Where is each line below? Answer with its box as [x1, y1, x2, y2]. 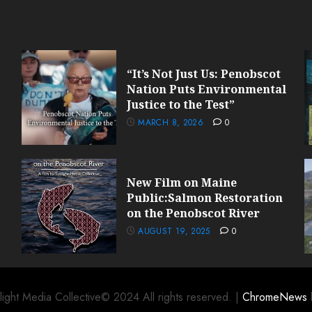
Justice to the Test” [126, 96, 235, 112]
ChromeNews [242, 289, 307, 305]
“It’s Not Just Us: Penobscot [126, 65, 281, 81]
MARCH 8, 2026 [138, 116, 204, 129]
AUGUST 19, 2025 [138, 224, 210, 237]
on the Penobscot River [126, 205, 260, 221]
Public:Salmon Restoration [126, 189, 283, 205]
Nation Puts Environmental [126, 81, 286, 97]
